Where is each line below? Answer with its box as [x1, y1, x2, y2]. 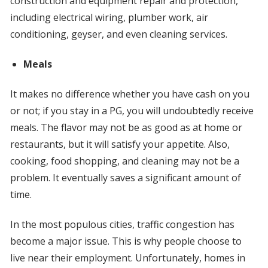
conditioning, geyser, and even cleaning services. [10, 28, 227, 41]
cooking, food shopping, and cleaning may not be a [10, 154, 239, 168]
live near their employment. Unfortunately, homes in [10, 251, 245, 265]
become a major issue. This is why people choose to [10, 234, 242, 248]
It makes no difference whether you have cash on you [10, 87, 249, 101]
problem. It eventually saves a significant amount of [10, 171, 241, 185]
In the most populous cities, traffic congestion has [10, 218, 234, 232]
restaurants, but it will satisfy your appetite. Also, [10, 138, 230, 151]
